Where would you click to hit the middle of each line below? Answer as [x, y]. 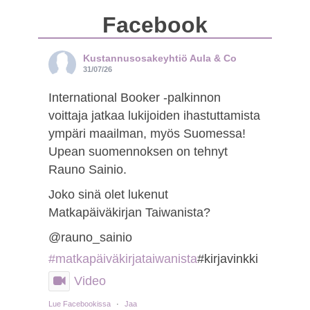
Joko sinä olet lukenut [108, 194]
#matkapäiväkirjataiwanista [122, 258]
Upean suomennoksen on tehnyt [138, 151]
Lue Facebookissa [79, 303]
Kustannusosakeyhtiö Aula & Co [159, 58]
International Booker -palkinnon [134, 97]
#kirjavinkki [227, 258]
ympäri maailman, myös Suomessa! [147, 133]
